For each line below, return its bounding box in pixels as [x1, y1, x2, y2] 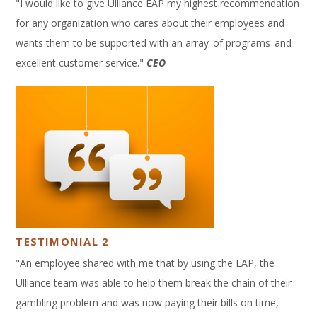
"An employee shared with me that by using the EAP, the [16, 255, 275, 270]
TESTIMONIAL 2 [16, 234, 110, 248]
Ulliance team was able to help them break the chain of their [16, 275, 292, 289]
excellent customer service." [16, 56, 147, 70]
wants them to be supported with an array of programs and [16, 36, 292, 50]
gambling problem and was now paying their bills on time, [16, 295, 279, 309]
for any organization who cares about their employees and [16, 16, 285, 30]
